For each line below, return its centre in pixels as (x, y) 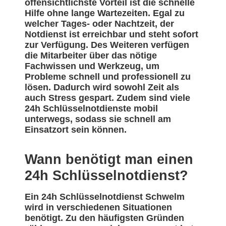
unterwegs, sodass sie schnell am (98, 119)
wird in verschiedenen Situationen (98, 208)
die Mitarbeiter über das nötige (91, 56)
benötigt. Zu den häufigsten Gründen (104, 218)
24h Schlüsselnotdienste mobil (91, 109)
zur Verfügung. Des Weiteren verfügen (107, 45)
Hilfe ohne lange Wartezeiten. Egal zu (105, 13)
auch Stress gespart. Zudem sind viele (107, 98)
